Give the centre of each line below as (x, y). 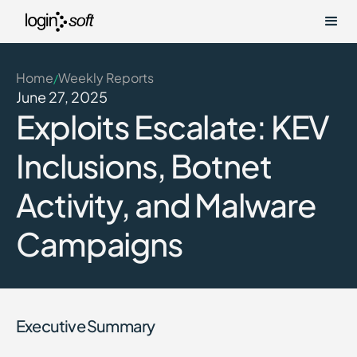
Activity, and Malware (166, 204)
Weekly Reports (106, 78)
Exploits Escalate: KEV (173, 126)
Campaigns (99, 243)
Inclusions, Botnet (144, 165)
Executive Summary (86, 326)
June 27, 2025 (62, 97)
